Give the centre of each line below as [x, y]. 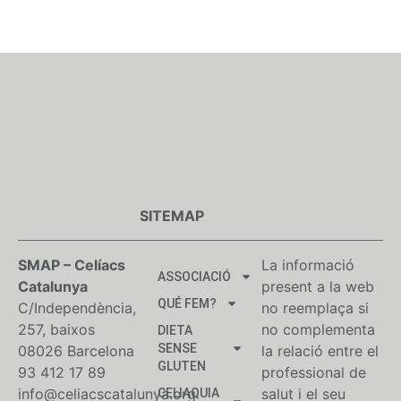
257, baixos [56, 330]
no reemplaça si [315, 308]
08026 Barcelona [76, 351]
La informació [308, 265]
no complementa [318, 330]
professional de [314, 373]
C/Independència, [77, 308]
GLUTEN [182, 367]
